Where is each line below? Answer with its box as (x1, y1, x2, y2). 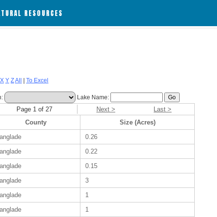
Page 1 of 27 (16, 106, 52, 113)
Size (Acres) (119, 119, 155, 126)
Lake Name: (76, 94, 110, 101)
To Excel (26, 77, 48, 84)
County (25, 119, 46, 126)
